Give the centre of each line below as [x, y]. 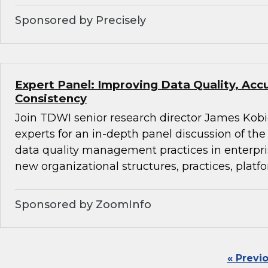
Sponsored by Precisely [80, 21]
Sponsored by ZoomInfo [83, 205]
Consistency [51, 99]
